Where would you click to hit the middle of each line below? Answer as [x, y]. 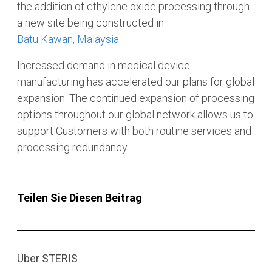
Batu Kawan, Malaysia [68, 39]
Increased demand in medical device [104, 65]
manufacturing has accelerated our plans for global [136, 81]
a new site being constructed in [90, 22]
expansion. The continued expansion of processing [136, 98]
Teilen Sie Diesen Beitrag [80, 197]
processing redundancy [72, 147]
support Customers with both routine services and [134, 131]
